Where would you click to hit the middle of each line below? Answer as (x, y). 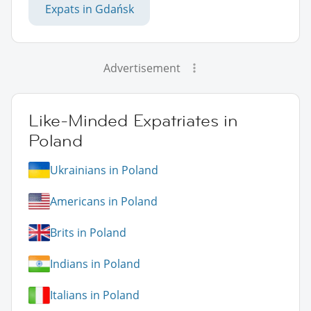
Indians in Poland (95, 264)
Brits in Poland (88, 233)
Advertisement (142, 68)
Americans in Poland (104, 202)
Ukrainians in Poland (104, 170)
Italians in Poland (95, 295)
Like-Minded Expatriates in (133, 120)
